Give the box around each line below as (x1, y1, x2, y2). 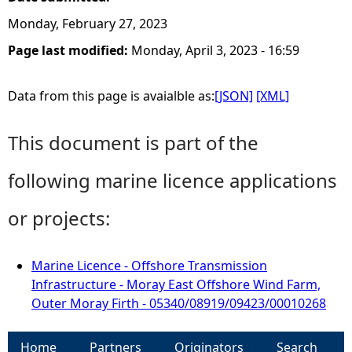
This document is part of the (8, 130, 258, 156)
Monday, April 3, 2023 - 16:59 (131, 42, 299, 59)
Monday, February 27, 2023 (8, 15, 167, 32)
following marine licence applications (8, 167, 337, 193)
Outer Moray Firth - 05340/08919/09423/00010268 (31, 295, 326, 312)
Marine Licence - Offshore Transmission (31, 257, 267, 274)
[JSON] (214, 87, 253, 104)
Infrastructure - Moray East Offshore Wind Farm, (31, 276, 321, 293)
